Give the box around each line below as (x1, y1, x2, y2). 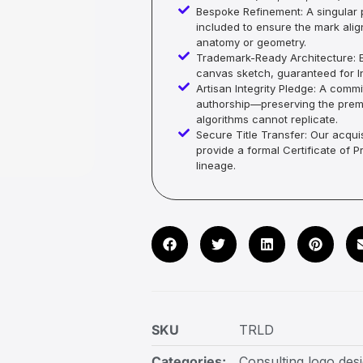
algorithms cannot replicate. (196, 113, 339, 126)
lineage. (196, 159, 237, 173)
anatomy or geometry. (196, 36, 307, 49)
